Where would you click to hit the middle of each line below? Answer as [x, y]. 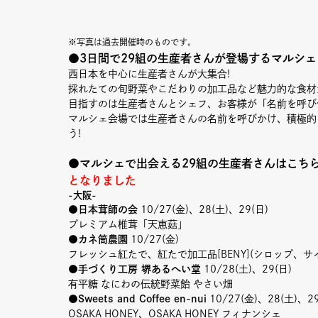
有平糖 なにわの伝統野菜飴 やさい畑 [150, 284]
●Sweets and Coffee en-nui [137, 299]
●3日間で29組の [113, 58]
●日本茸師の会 [103, 209]
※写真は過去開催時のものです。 [132, 42]
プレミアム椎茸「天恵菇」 [128, 224]
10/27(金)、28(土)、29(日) [203, 209]
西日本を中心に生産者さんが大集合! [149, 74]
